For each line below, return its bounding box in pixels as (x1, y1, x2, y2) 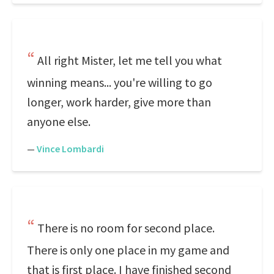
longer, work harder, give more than (27, 94, 211, 109)
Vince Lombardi (37, 143, 104, 155)
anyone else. (27, 114, 91, 129)
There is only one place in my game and (27, 242, 229, 257)
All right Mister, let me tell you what (37, 53, 222, 68)
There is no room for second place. (37, 220, 215, 235)
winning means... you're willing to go (27, 75, 212, 90)
